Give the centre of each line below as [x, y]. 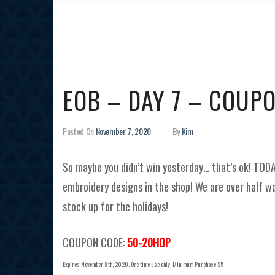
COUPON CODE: [95, 242]
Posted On [78, 131]
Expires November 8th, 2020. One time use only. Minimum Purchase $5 [143, 264]
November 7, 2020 [123, 131]
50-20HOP [150, 242]
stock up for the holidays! [115, 206]
